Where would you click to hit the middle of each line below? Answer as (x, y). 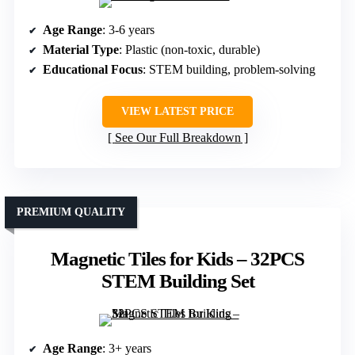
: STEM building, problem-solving (229, 69)
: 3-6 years (128, 29)
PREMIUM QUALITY (71, 212)
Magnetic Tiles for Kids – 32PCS (177, 258)
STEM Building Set (177, 281)
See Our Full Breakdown (177, 137)
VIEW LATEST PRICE (177, 111)
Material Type (81, 49)
